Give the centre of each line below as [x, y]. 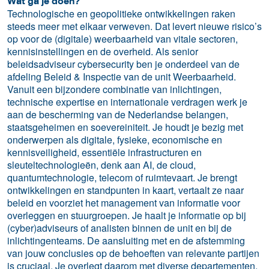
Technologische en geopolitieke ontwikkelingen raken [121, 13]
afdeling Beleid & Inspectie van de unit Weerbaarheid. [122, 76]
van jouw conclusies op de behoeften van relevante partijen [133, 253]
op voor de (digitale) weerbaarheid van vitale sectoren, [122, 38]
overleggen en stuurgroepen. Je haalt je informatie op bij [127, 215]
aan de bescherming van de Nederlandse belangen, [118, 114]
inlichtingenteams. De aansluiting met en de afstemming [126, 240]
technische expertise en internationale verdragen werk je [127, 101]
